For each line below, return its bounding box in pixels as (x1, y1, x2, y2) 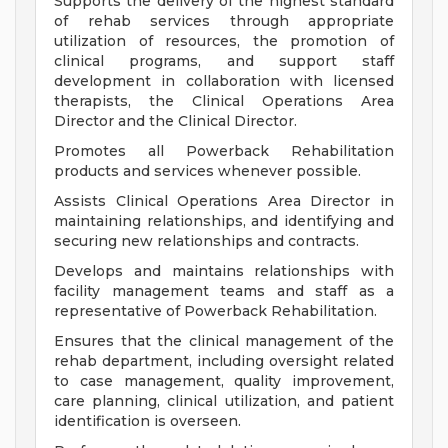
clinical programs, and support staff (54, 52, 394, 71)
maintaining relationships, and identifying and (54, 212, 394, 231)
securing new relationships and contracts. (54, 232, 359, 251)
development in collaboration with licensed (54, 72, 394, 91)
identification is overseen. (54, 412, 241, 431)
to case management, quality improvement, (54, 372, 394, 391)
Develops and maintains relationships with (54, 262, 394, 281)
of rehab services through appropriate (54, 12, 394, 31)
